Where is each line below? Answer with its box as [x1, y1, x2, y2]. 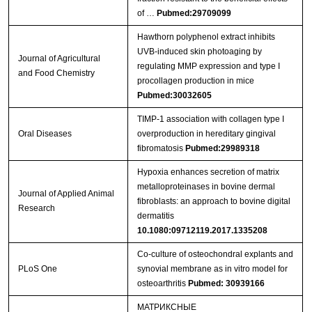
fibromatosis [136, 143, 185, 154]
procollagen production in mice [136, 76, 254, 86]
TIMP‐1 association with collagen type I [136, 114, 284, 125]
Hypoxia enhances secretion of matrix [136, 167, 279, 178]
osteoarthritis [136, 279, 188, 289]
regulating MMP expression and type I [136, 61, 280, 72]
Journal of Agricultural [17, 54, 100, 64]
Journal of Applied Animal [17, 189, 114, 199]
